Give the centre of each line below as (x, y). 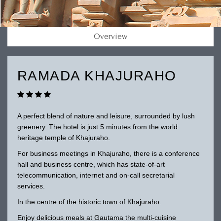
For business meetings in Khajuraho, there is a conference (108, 153)
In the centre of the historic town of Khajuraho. (89, 202)
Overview (110, 37)
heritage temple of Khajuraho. (63, 137)
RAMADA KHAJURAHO (97, 75)
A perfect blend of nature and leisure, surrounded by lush (106, 116)
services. (31, 186)
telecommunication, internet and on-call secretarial (96, 175)
